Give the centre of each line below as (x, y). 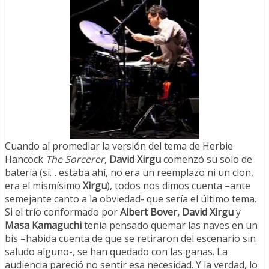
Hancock (25, 159)
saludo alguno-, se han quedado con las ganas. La (116, 252)
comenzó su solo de (207, 159)
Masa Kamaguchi (43, 225)
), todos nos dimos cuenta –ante (179, 186)
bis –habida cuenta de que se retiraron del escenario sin (130, 239)
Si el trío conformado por (62, 212)
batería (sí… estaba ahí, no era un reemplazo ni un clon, (129, 173)
